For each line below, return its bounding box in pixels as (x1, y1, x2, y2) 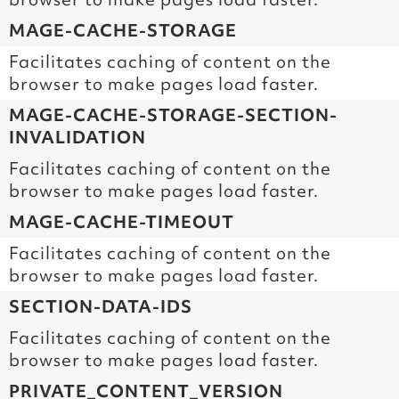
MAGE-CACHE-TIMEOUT (9, 209, 234, 233)
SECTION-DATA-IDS (9, 294, 192, 318)
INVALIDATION (9, 125, 146, 149)
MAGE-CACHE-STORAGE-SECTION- (9, 102, 338, 126)
